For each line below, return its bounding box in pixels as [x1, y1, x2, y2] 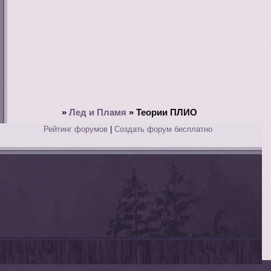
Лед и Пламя [68, 108, 126, 117]
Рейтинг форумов [44, 124, 108, 134]
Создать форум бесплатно [114, 124, 213, 134]
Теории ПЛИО [135, 108, 197, 117]
